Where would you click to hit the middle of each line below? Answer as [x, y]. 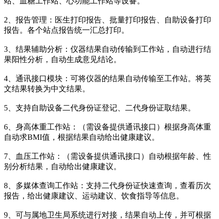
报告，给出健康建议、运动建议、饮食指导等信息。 [94, 196]
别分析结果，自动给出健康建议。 [63, 167]
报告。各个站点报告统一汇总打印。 [66, 30]
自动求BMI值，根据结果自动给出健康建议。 [82, 137]
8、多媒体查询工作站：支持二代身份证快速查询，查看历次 [108, 186]
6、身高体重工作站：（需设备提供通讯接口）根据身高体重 [108, 127]
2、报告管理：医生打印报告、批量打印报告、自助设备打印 [108, 20]
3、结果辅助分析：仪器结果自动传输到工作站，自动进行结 [108, 49]
